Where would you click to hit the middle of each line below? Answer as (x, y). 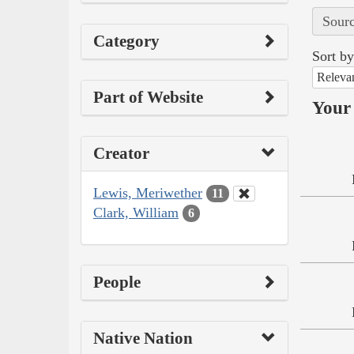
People (117, 282)
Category (126, 41)
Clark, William (136, 212)
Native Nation (143, 339)
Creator (121, 153)
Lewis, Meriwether (148, 192)
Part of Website (148, 97)
